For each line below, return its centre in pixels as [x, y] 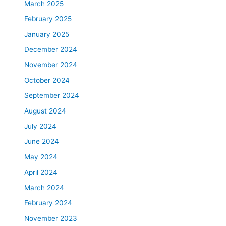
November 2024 [51, 65]
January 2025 [47, 34]
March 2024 [44, 187]
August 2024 [45, 111]
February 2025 [48, 19]
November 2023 [51, 218]
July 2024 [41, 126]
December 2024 [51, 50]
